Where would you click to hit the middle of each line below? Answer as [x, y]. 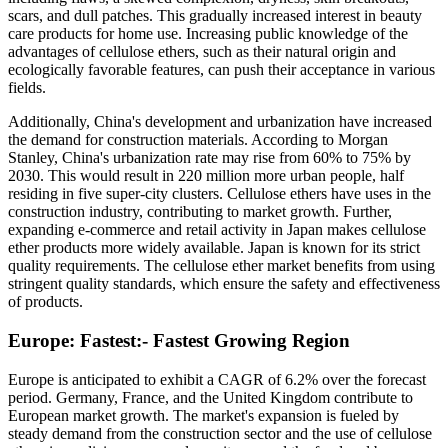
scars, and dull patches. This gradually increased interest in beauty [215, 16]
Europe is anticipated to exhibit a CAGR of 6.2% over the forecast [217, 379]
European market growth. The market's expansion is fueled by [203, 415]
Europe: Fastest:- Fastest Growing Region [179, 340]
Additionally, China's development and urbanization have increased [220, 122]
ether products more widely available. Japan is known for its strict [214, 248]
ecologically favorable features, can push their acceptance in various [221, 70]
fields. [27, 88]
